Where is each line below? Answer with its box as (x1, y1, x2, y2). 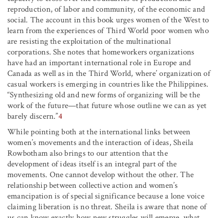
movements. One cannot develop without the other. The (7, 169, 194, 180)
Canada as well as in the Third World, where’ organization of (7, 68, 210, 79)
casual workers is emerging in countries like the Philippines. (7, 78, 209, 90)
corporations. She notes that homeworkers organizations (7, 46, 195, 57)
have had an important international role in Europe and (7, 57, 191, 68)
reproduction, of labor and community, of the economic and (7, 3, 205, 15)
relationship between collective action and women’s (7, 180, 178, 191)
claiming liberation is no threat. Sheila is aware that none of (7, 201, 207, 212)
